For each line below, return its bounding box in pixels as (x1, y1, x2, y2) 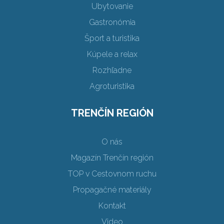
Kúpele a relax (86, 49, 137, 59)
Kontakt (98, 201, 126, 211)
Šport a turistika (84, 33, 139, 43)
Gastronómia (88, 17, 135, 27)
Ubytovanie (91, 1, 133, 11)
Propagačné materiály (72, 185, 151, 195)
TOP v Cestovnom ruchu (67, 169, 156, 179)
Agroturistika (89, 81, 134, 91)
